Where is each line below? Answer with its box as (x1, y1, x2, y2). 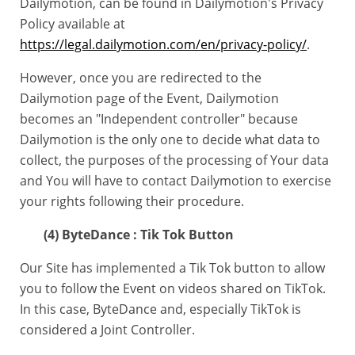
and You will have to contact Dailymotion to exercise (20, 172, 331, 189)
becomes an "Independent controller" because (20, 110, 298, 128)
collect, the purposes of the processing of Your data (20, 151, 329, 169)
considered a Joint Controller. (20, 321, 195, 338)
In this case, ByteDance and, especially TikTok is (20, 300, 301, 318)
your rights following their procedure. (20, 193, 244, 210)
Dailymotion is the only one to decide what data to (20, 131, 320, 148)
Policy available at (20, 15, 125, 32)
